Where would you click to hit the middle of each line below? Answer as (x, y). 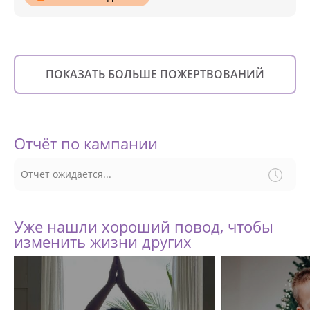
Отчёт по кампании (86, 143)
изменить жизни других (103, 241)
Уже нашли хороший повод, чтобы (144, 226)
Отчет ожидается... (66, 174)
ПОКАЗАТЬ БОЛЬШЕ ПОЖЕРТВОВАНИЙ (155, 74)
